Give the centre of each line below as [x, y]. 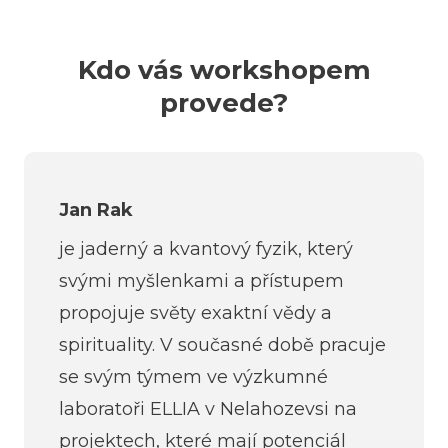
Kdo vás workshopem [224, 69]
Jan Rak [96, 209]
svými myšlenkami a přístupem [201, 280]
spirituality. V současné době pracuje [222, 344]
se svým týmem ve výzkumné [193, 376]
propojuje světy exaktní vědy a [195, 312]
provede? [224, 102]
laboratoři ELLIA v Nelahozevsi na [208, 408]
